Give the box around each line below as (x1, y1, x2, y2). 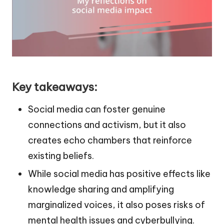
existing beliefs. (28, 150, 94, 162)
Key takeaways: (12, 80, 97, 94)
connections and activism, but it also (28, 119, 186, 131)
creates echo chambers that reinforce (28, 134, 192, 146)
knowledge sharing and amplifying (28, 183, 174, 195)
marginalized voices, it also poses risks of (28, 199, 205, 211)
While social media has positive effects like (28, 168, 210, 180)
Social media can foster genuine (28, 103, 165, 115)
